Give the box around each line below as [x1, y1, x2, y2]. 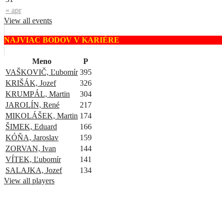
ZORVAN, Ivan [5, 144, 56, 153]
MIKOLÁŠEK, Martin [5, 111, 78, 120]
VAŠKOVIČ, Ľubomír [5, 67, 78, 76]
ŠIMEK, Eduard [5, 122, 57, 131]
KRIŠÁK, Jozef [5, 78, 56, 87]
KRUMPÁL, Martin [5, 89, 70, 98]
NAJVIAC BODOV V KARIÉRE [4, 36, 119, 45]
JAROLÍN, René [5, 100, 59, 109]
